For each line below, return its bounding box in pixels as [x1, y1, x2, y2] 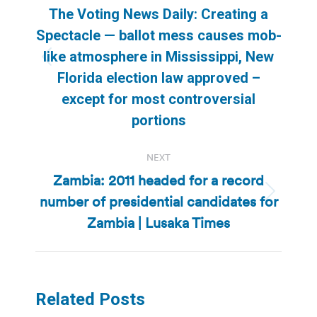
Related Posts [35, 289, 145, 309]
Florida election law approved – [57, 69, 260, 86]
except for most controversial [62, 90, 255, 108]
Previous [157, 58, 202, 72]
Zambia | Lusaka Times [87, 213, 230, 232]
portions [131, 111, 186, 129]
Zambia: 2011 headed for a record [53, 171, 264, 190]
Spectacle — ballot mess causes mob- [35, 26, 282, 44]
